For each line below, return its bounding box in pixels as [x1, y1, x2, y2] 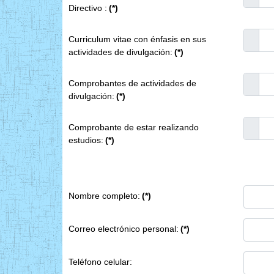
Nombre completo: [68, 190, 140, 201]
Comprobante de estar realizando [68, 122, 199, 132]
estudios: [68, 135, 103, 145]
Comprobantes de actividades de [68, 78, 196, 88]
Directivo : [68, 2, 107, 13]
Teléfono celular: [68, 256, 132, 267]
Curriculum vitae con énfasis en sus [68, 34, 206, 44]
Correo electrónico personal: [68, 223, 179, 234]
